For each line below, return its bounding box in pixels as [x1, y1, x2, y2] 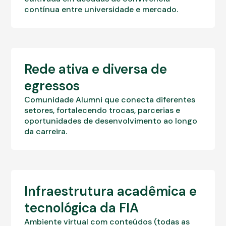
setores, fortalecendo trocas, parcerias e [24, 104, 181, 116]
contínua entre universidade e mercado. [24, 4, 179, 15]
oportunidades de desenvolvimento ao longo [24, 115, 198, 126]
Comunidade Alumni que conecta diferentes [24, 94, 196, 105]
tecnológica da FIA [24, 199, 139, 216]
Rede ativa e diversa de [24, 60, 167, 78]
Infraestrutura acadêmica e [24, 182, 197, 200]
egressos [24, 77, 80, 94]
